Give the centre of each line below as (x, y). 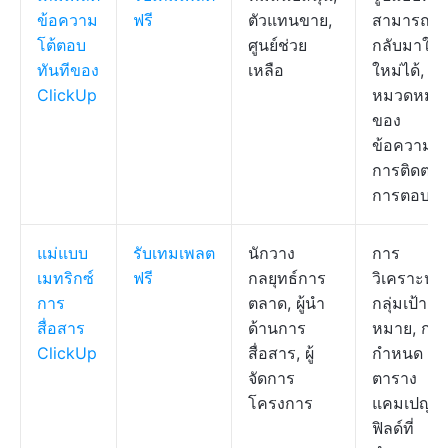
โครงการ (280, 403)
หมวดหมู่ (403, 95)
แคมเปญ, (404, 403)
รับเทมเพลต (174, 253)
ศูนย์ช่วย (277, 45)
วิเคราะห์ (403, 278)
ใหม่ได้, (398, 70)
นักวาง (271, 253)
